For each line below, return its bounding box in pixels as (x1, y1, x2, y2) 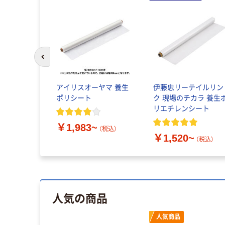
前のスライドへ (42, 58, 87, 66)
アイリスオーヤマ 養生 (56, 83, 129, 91)
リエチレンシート (153, 104, 210, 113)
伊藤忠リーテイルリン (153, 83, 224, 91)
